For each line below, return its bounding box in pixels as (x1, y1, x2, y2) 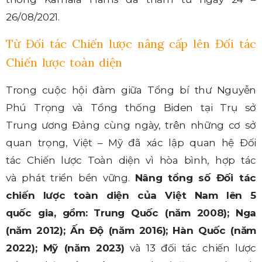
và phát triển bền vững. (6, 171, 135, 184)
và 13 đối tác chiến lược (124, 242, 256, 254)
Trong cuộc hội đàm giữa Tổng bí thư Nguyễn (6, 84, 256, 96)
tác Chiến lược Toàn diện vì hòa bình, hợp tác (6, 154, 256, 166)
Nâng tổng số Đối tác (135, 171, 256, 184)
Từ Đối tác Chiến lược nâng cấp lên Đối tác (6, 36, 256, 51)
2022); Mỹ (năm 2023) (6, 242, 125, 254)
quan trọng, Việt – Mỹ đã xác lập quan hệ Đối (6, 136, 256, 149)
